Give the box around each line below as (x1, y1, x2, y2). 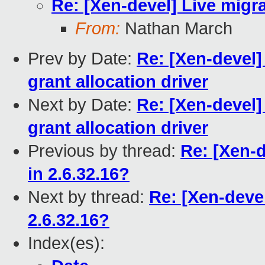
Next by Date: (28, 95, 137, 115)
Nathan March (120, 19, 232, 38)
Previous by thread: (28, 141, 180, 161)
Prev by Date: (28, 49, 137, 69)
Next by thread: (28, 188, 149, 207)
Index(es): (28, 234, 105, 253)
